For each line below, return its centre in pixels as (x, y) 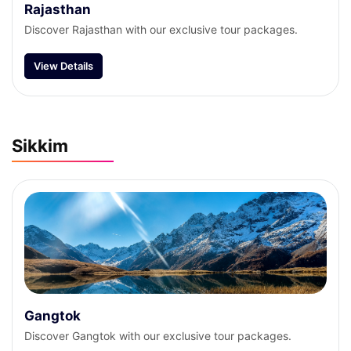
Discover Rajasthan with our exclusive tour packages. (161, 29)
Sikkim (40, 146)
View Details (63, 66)
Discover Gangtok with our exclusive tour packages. (158, 336)
